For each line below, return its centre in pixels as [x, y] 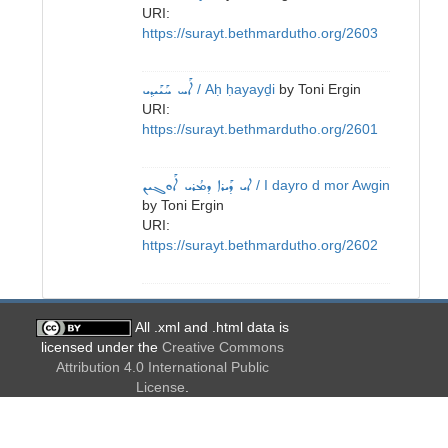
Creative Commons [222, 347]
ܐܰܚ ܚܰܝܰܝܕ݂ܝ [167, 90]
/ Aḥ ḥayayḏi [234, 88]
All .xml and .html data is [211, 326]
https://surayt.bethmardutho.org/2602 [260, 244]
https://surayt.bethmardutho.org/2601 [260, 128]
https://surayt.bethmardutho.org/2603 [260, 32]
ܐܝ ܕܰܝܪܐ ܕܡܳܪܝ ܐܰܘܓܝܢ [197, 186]
